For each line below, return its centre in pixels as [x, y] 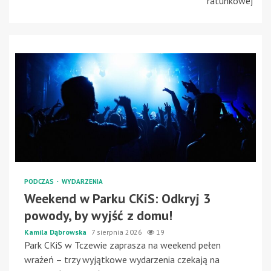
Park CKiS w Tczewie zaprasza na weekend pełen [122, 245]
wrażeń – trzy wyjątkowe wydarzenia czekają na [122, 259]
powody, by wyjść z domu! [98, 215]
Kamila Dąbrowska [56, 232]
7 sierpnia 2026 [118, 232]
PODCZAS [40, 181]
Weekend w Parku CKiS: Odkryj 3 [117, 198]
